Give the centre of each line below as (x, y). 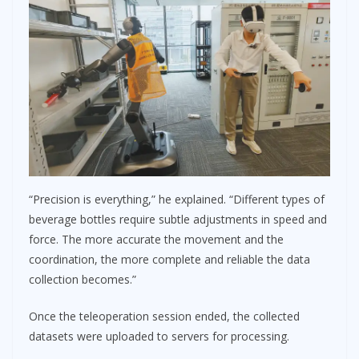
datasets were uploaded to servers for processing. (159, 337)
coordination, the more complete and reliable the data (169, 260)
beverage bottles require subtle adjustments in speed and (178, 220)
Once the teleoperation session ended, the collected (164, 317)
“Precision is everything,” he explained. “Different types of (177, 200)
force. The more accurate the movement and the (156, 240)
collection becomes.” (83, 280)
